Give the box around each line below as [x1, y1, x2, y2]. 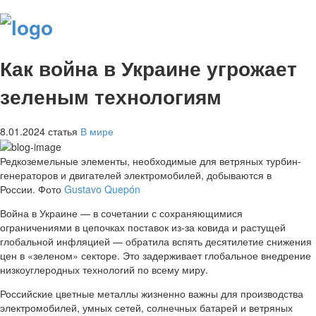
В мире [80, 124, 114, 139]
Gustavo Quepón [64, 182, 140, 197]
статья [48, 124, 78, 139]
